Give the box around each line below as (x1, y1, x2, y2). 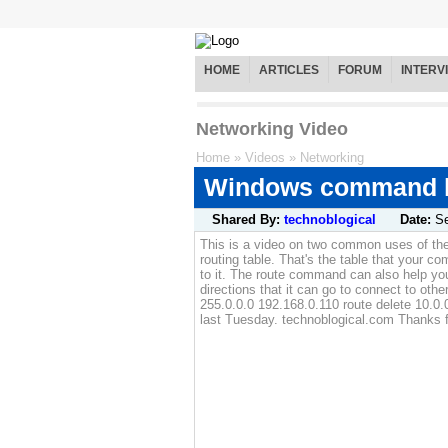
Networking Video (196, 119, 348, 140)
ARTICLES (259, 63, 319, 78)
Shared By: (212, 212, 284, 228)
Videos (245, 150, 285, 166)
